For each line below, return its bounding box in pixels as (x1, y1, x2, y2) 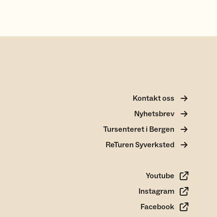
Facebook (140, 202, 174, 212)
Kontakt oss (133, 93, 174, 103)
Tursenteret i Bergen (103, 124, 174, 134)
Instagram (139, 186, 174, 196)
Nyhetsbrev (134, 109, 174, 119)
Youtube (146, 171, 174, 181)
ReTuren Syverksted (106, 140, 174, 150)
